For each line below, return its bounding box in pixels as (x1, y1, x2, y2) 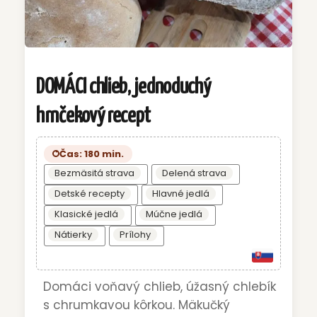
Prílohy (120, 227, 151, 241)
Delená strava (162, 166, 226, 180)
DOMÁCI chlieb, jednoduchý (36, 76, 211, 98)
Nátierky (54, 227, 92, 241)
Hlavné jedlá (152, 186, 209, 200)
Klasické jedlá (54, 207, 118, 221)
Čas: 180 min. (59, 146, 124, 161)
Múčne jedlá (146, 207, 202, 221)
